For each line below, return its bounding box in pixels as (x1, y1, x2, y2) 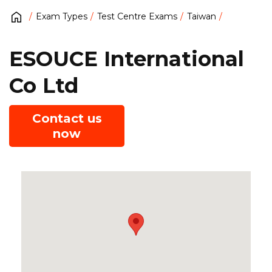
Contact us (32, 110, 102, 126)
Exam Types (36, 11, 87, 22)
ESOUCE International (9, 46, 244, 72)
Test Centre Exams (97, 11, 177, 22)
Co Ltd (9, 72, 78, 98)
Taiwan (187, 11, 216, 22)
